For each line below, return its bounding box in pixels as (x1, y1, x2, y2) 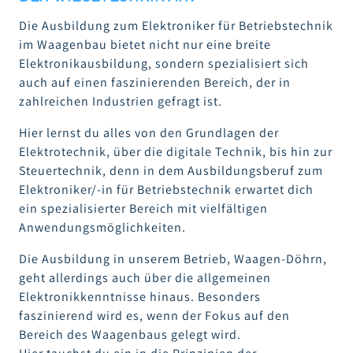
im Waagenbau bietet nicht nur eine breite (19, 36, 271, 54)
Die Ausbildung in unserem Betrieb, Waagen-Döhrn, (19, 251, 327, 268)
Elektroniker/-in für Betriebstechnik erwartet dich (19, 181, 314, 199)
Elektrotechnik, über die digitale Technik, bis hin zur (19, 143, 333, 161)
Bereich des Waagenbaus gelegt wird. (19, 326, 241, 344)
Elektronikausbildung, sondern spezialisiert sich (19, 55, 309, 72)
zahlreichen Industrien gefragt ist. (19, 93, 222, 110)
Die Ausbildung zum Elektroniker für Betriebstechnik (19, 17, 333, 35)
